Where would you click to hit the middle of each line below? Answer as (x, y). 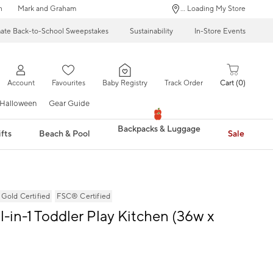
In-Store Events (220, 31)
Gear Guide (69, 103)
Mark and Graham (47, 9)
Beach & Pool (65, 134)
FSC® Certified (84, 196)
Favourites (68, 83)
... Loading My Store (213, 9)
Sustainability (151, 31)
